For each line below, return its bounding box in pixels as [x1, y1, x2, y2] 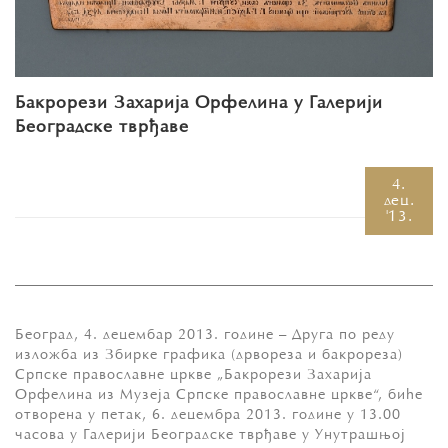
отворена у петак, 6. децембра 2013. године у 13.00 [15, 407, 401, 423]
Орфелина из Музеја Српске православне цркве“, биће [15, 387, 423, 403]
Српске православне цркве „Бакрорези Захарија [15, 367, 372, 383]
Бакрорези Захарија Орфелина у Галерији [15, 94, 383, 113]
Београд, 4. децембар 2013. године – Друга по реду [15, 327, 395, 343]
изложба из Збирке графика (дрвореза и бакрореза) [15, 347, 403, 363]
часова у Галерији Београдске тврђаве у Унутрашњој [15, 427, 406, 443]
